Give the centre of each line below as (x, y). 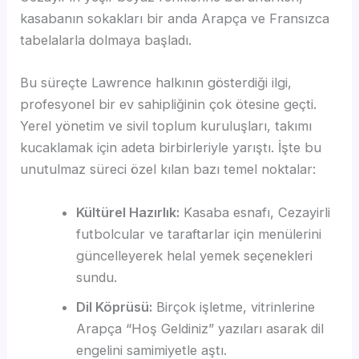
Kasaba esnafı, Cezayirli (254, 212)
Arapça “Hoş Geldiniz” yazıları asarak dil (200, 328)
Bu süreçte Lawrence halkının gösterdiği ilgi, (156, 83)
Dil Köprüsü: (114, 307)
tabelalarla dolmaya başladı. (106, 40)
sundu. (96, 277)
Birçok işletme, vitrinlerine (233, 307)
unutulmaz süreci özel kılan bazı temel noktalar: (168, 169)
